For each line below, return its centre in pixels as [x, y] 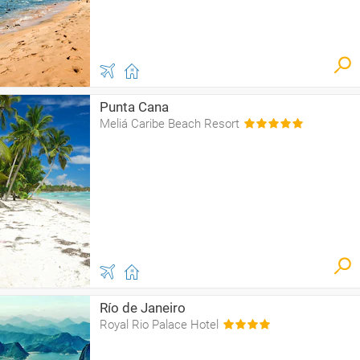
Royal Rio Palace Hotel [159, 325]
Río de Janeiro [143, 308]
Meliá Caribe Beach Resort [170, 124]
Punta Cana [134, 107]
